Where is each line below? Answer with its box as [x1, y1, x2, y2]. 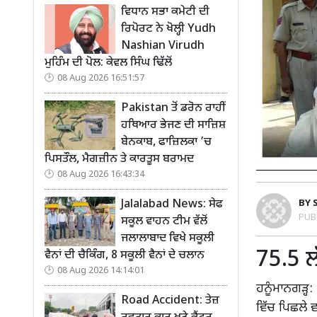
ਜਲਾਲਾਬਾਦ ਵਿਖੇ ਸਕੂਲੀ [121, 231, 214, 246]
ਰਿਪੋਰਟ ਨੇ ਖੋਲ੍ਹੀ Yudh [121, 22, 216, 37]
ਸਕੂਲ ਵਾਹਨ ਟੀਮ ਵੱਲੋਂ [121, 214, 207, 229]
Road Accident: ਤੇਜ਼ [121, 294, 219, 309]
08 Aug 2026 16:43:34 [57, 169, 144, 180]
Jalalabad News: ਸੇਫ [121, 197, 223, 212]
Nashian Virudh [121, 39, 204, 54]
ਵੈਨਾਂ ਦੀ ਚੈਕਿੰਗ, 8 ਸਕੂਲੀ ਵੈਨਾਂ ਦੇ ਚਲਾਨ [45, 248, 204, 263]
